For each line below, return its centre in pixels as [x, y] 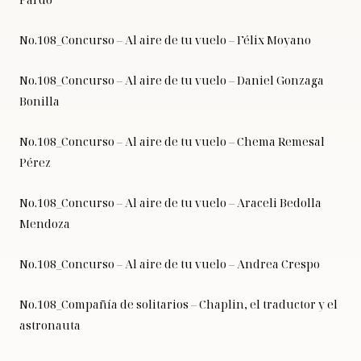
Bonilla [39, 102]
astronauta [50, 326]
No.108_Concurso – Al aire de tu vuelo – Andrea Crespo [170, 264]
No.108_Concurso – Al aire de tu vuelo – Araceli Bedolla [170, 203]
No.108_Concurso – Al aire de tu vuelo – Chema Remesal [172, 142]
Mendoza [45, 224]
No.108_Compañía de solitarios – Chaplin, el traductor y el [178, 305]
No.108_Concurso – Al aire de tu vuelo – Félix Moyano [165, 40]
